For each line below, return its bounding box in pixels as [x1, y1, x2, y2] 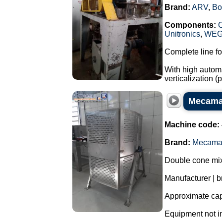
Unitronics [165, 30, 200, 38]
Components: [165, 21, 216, 29]
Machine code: [165, 120, 220, 129]
